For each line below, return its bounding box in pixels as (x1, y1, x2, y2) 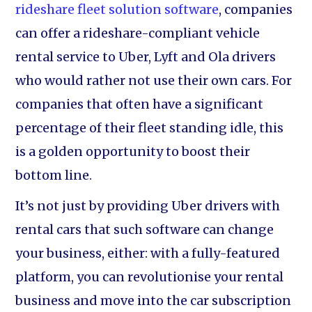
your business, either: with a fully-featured (15, 245, 281, 261)
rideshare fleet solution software (15, 1, 219, 17)
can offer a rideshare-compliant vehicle (15, 25, 260, 41)
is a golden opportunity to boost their (15, 143, 251, 159)
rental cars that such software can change (15, 221, 274, 237)
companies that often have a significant (15, 96, 264, 112)
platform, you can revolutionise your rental (15, 269, 284, 285)
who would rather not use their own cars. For (15, 72, 292, 88)
